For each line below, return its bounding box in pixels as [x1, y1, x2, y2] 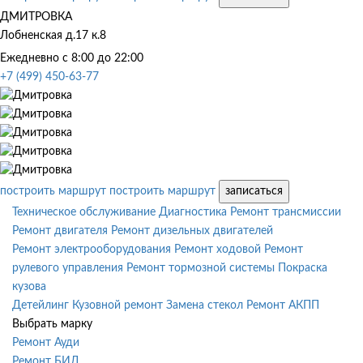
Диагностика [159, 206, 227, 218]
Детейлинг [12, 299, 69, 311]
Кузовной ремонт [72, 299, 163, 311]
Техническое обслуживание [12, 206, 156, 218]
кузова [12, 280, 46, 293]
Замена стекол [166, 299, 243, 311]
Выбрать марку [12, 318, 92, 330]
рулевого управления [12, 262, 123, 274]
